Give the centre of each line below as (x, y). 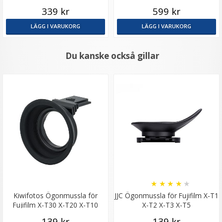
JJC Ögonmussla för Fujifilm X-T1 (166, 196)
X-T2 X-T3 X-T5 (166, 205)
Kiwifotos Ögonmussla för (55, 196)
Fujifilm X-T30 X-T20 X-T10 (55, 205)
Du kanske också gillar (112, 56)
